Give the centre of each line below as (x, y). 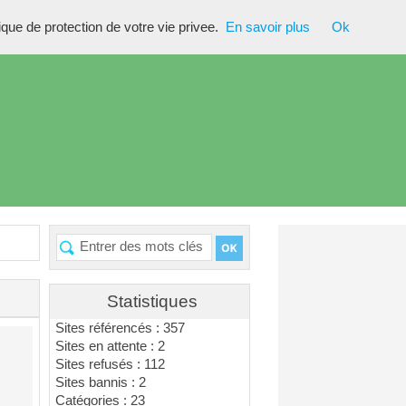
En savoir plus (268, 27)
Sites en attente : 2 (111, 346)
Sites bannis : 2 (101, 382)
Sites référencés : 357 (121, 328)
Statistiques (152, 301)
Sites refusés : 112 (111, 364)
